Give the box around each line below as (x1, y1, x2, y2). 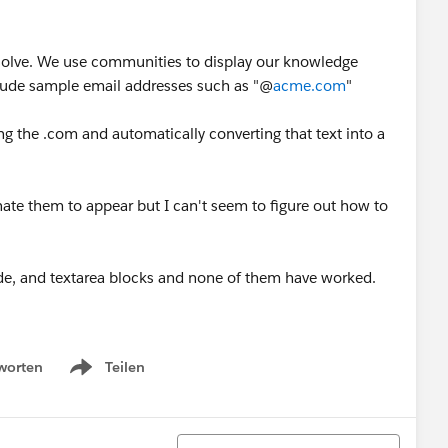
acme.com (273, 76, 346, 95)
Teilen (105, 358, 145, 376)
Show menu (65, 368, 146, 387)
